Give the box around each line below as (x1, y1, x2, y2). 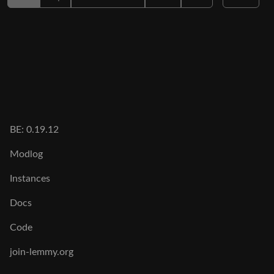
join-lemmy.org (10, 247, 73, 257)
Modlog (10, 149, 43, 159)
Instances (10, 174, 50, 183)
